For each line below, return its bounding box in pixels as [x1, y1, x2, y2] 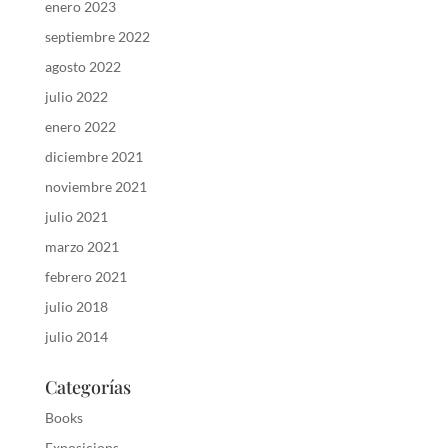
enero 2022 [44, 118, 116, 136]
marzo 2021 [44, 238, 119, 256]
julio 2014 [44, 328, 108, 346]
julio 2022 [44, 88, 108, 106]
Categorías [44, 375, 131, 400]
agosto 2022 [44, 58, 121, 76]
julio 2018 [44, 298, 108, 316]
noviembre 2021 [44, 178, 147, 196]
